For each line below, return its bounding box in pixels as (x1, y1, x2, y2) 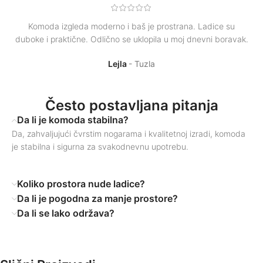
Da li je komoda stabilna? (17, 114, 129, 126)
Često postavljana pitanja (45, 97, 218, 114)
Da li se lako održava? (17, 207, 114, 220)
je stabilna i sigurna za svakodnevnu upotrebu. (12, 141, 188, 152)
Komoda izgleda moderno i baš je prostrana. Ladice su (28, 21, 235, 32)
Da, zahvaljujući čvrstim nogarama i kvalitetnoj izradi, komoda (12, 129, 245, 139)
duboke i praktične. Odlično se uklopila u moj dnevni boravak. (15, 34, 248, 45)
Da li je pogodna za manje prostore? (17, 193, 178, 205)
